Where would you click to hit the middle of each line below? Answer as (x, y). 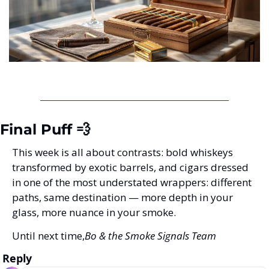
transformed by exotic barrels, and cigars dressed (130, 168)
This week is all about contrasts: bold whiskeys (122, 153)
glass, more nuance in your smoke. (94, 213)
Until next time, (48, 236)
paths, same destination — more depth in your (122, 198)
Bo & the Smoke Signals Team (150, 236)
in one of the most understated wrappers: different (132, 183)
